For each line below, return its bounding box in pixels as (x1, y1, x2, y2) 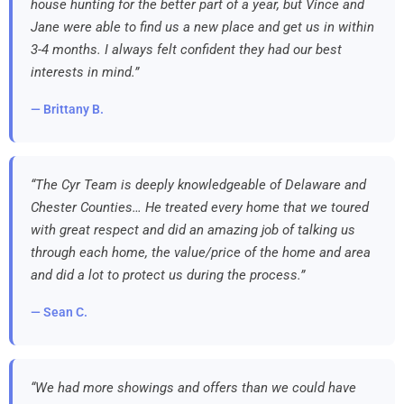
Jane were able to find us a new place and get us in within (31, 18, 374, 35)
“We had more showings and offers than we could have (31, 379, 356, 396)
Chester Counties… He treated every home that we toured (31, 198, 369, 216)
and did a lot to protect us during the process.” (31, 266, 305, 283)
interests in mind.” (31, 63, 139, 80)
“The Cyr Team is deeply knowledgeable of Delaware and (31, 176, 366, 193)
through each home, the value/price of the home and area (31, 243, 371, 261)
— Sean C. (31, 304, 87, 319)
